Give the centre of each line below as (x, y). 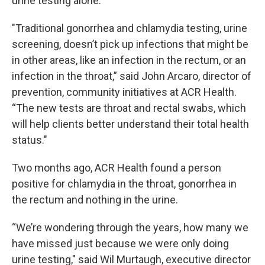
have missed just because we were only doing (120, 244)
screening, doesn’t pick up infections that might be (130, 44)
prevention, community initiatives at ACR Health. (124, 92)
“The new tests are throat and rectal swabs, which (129, 108)
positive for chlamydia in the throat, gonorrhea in (124, 184)
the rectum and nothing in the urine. (95, 200)
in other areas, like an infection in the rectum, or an (129, 60)
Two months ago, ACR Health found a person (117, 168)
